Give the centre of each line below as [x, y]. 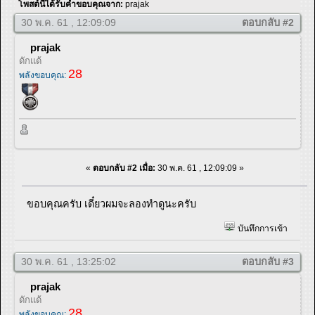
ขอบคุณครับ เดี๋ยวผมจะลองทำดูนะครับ [112, 204]
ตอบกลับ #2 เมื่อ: [124, 168]
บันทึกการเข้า [261, 229]
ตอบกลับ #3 [268, 261]
